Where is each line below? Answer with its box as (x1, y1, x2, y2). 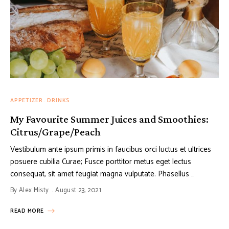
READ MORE (10, 207, 44, 216)
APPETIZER (10, 96, 43, 106)
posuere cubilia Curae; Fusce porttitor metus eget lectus (10, 155, 191, 169)
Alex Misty (18, 185, 49, 196)
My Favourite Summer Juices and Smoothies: (10, 113, 209, 126)
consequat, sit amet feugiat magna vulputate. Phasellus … (10, 168, 195, 181)
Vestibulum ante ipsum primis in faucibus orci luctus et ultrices (10, 143, 211, 156)
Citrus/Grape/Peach (10, 126, 101, 139)
